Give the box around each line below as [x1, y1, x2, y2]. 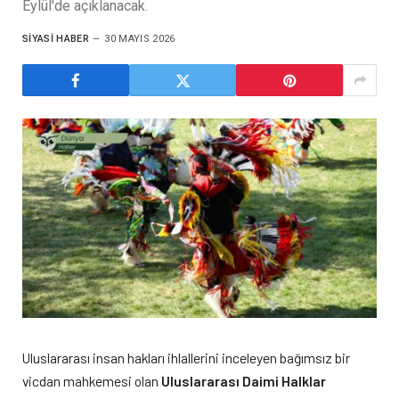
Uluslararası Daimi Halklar [161, 371, 326, 389]
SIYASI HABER [22, 33, 89, 45]
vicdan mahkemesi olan [22, 371, 161, 389]
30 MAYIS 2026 [104, 33, 175, 45]
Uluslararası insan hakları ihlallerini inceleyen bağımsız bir [22, 348, 350, 366]
